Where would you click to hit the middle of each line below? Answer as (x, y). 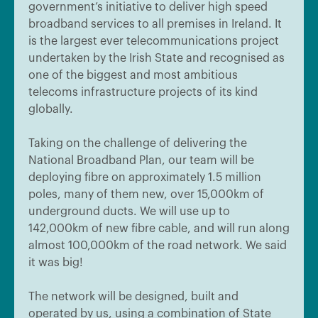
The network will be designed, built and (133, 297)
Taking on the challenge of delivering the (138, 143)
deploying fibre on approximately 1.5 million (145, 177)
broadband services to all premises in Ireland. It (155, 24)
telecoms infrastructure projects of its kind (143, 92)
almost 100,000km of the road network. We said (158, 246)
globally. (51, 109)
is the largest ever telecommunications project (154, 41)
